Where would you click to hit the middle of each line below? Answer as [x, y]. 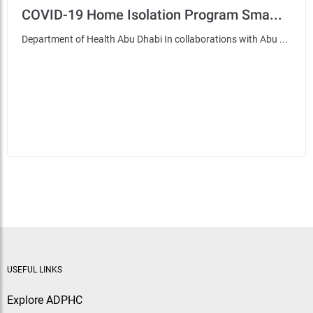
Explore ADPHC [45, 300]
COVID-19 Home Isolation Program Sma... [152, 15]
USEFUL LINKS [35, 270]
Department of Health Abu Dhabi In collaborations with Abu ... [155, 39]
